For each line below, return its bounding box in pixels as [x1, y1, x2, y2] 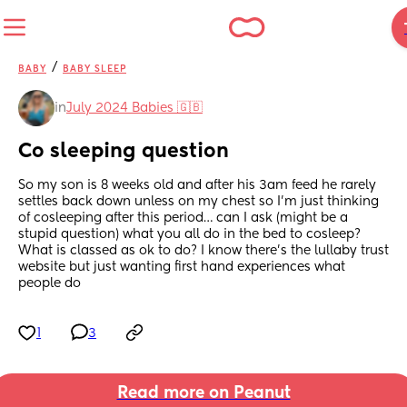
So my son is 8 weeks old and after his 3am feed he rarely [18, 179, 376, 193]
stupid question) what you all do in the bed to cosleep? [18, 228, 361, 242]
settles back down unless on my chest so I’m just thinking [18, 195, 379, 209]
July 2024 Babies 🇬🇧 [66, 102, 203, 114]
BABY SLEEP [63, 65, 126, 74]
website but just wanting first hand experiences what [18, 261, 345, 274]
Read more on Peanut [116, 385, 291, 402]
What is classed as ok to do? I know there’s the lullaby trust [18, 244, 389, 258]
